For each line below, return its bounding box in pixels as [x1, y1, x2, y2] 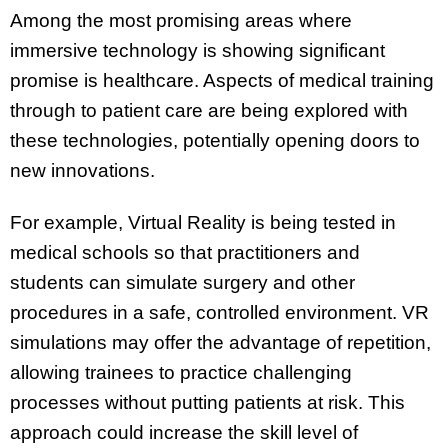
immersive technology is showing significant [10, 39, 385, 61]
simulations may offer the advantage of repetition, [10, 332, 431, 354]
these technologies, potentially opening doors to [10, 129, 420, 151]
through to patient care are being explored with [10, 99, 408, 121]
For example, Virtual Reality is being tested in [10, 212, 396, 234]
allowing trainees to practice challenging [10, 362, 352, 384]
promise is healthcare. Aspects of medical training [10, 69, 434, 91]
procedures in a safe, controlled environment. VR [10, 302, 429, 324]
